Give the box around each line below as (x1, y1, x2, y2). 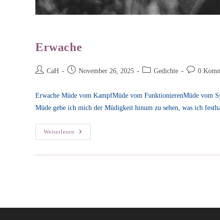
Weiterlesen (44, 128, 75, 135)
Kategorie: (142, 76, 171, 84)
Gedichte (154, 67, 178, 75)
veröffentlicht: (67, 76, 107, 84)
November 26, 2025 (79, 67, 134, 75)
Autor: (35, 76, 53, 84)
